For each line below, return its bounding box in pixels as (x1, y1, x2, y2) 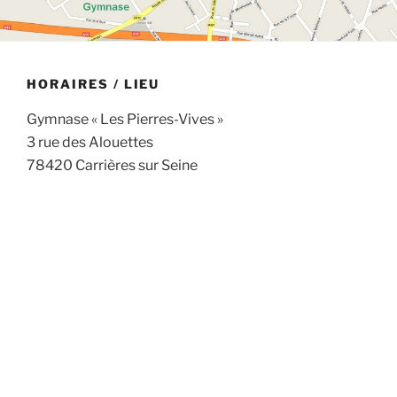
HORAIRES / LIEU (27, 75, 160, 91)
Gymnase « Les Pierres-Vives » (27, 111, 223, 128)
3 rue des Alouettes (27, 134, 153, 152)
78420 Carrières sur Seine (27, 157, 198, 175)
